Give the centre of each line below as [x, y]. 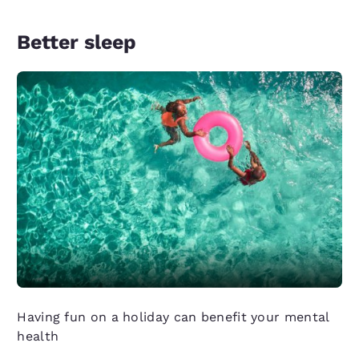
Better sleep [77, 42]
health [38, 336]
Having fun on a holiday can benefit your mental [173, 317]
